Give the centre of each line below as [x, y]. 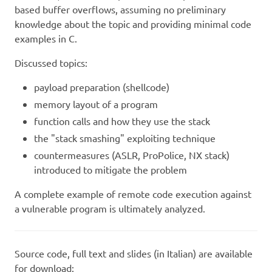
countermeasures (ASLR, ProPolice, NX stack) [132, 155]
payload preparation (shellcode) [102, 87]
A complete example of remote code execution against [133, 193]
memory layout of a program [96, 104]
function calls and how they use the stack [122, 121]
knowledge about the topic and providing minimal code [133, 23]
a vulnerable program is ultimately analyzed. [110, 208]
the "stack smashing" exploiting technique [125, 138]
